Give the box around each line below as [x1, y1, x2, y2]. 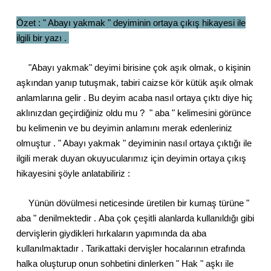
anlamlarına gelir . [16, 92, 86, 103]
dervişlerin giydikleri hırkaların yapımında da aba [16, 227, 206, 238]
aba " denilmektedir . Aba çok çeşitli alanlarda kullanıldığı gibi [16, 212, 254, 223]
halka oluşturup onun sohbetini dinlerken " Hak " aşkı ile [16, 258, 233, 269]
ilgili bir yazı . [16, 32, 69, 43]
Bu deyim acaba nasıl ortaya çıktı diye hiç [88, 92, 253, 103]
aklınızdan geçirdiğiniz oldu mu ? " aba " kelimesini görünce [16, 107, 251, 118]
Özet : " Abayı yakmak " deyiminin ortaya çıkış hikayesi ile [16, 17, 246, 28]
